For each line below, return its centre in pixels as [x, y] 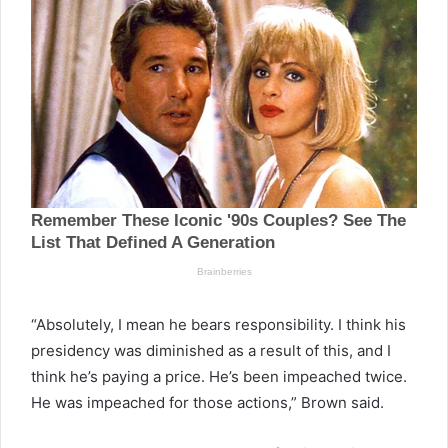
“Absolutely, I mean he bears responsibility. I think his [218, 324]
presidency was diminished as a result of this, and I [211, 350]
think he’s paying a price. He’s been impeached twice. [219, 376]
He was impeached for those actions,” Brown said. [207, 402]
